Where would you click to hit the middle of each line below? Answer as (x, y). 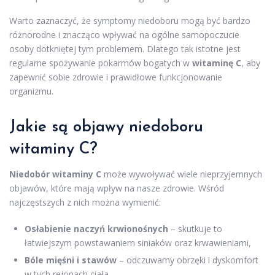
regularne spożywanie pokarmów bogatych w (101, 63)
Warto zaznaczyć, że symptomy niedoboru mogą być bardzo (130, 20)
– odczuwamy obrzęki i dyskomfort (188, 260)
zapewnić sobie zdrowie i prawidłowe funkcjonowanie (116, 77)
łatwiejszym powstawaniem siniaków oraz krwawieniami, (138, 242)
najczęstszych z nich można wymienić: (85, 202)
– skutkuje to (195, 228)
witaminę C (217, 63)
